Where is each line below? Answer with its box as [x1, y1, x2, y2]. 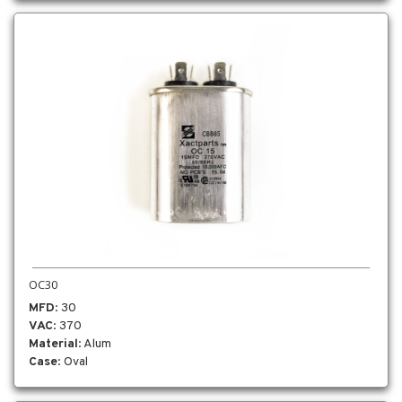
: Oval [57, 354, 88, 371]
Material [29, 336, 78, 353]
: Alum [78, 336, 111, 353]
